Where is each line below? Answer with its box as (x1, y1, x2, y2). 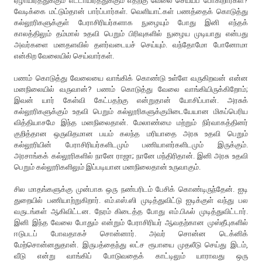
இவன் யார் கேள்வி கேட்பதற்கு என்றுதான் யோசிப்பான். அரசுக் (14, 95, 248, 105)
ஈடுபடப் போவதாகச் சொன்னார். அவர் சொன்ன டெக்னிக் (14, 229, 248, 238)
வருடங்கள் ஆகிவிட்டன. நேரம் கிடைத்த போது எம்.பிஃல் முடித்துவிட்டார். (14, 206, 248, 216)
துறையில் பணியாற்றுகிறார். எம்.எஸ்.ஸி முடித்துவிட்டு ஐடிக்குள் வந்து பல (14, 195, 248, 205)
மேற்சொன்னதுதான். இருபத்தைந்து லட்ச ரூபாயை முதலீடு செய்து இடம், (14, 240, 248, 249)
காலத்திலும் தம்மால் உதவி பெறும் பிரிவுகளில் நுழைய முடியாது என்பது (14, 29, 248, 38)
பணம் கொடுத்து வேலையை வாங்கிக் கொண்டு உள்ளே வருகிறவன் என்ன (14, 73, 248, 82)
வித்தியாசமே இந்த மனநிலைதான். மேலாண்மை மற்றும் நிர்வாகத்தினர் (14, 118, 248, 127)
